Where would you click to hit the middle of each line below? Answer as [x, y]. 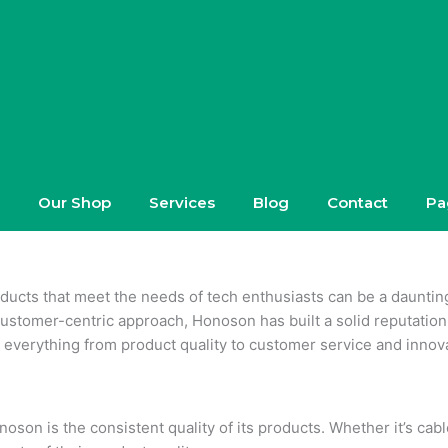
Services [181, 203]
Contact [357, 203]
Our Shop [74, 203]
